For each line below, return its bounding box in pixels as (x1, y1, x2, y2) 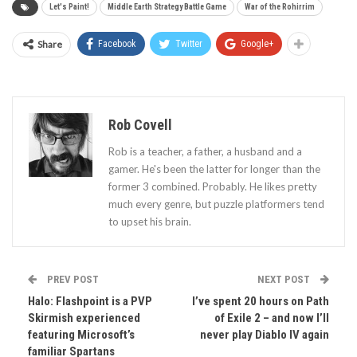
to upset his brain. (108, 214, 191, 228)
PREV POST (45, 273, 99, 285)
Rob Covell (108, 116, 172, 133)
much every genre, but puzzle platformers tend (108, 197, 324, 210)
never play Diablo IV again (200, 327, 329, 342)
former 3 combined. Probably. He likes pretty (108, 179, 317, 193)
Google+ (241, 37, 273, 49)
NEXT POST (257, 273, 312, 285)
